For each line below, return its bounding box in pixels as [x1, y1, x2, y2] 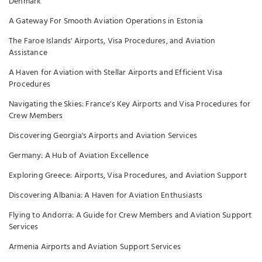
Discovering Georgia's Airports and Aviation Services [9, 129, 198, 143]
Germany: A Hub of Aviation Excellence [9, 149, 149, 163]
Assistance [9, 46, 47, 60]
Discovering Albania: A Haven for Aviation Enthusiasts [9, 189, 203, 202]
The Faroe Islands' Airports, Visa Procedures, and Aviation [9, 35, 216, 48]
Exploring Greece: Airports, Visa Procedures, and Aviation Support [9, 169, 247, 182]
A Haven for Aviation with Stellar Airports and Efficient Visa [9, 66, 222, 80]
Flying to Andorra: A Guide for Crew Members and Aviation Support [9, 209, 252, 222]
